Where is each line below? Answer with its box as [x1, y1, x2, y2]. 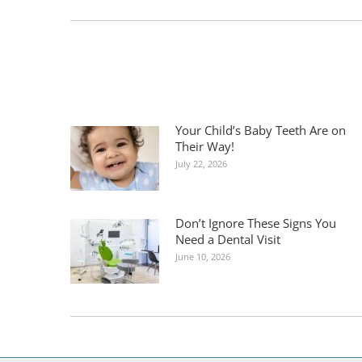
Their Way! [175, 137, 234, 154]
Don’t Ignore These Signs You [175, 214, 336, 231]
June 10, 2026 [175, 250, 230, 263]
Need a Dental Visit [175, 230, 280, 247]
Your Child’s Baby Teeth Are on [175, 121, 346, 138]
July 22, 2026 [175, 157, 227, 170]
